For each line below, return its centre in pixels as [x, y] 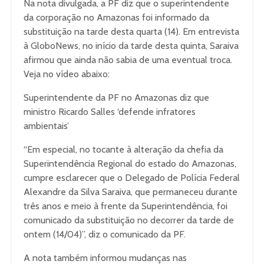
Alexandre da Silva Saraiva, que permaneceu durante [131, 192]
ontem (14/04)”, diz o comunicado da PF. [105, 234]
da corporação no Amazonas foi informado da [116, 17]
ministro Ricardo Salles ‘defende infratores [110, 112]
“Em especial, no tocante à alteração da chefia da [123, 149]
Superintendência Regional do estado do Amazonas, [130, 164]
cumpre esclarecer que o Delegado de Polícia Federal [132, 178]
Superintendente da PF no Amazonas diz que [116, 98]
